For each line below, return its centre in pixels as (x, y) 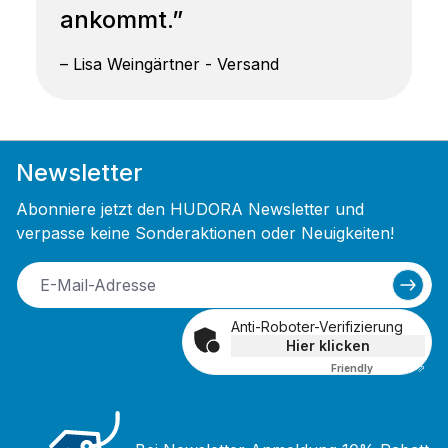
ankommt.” (121, 19)
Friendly (352, 367)
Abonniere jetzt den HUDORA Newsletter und (190, 208)
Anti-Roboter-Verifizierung (317, 326)
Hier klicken (328, 345)
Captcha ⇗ (399, 367)
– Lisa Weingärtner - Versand (169, 63)
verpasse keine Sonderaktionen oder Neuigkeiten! (205, 232)
